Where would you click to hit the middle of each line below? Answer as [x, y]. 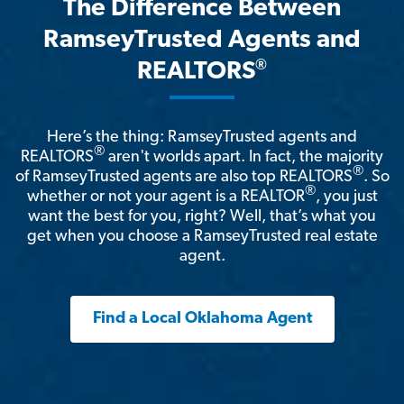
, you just [346, 197]
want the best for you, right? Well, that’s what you [202, 217]
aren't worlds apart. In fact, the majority [244, 158]
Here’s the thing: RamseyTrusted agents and [202, 138]
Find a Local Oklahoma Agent [202, 319]
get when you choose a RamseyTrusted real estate [202, 237]
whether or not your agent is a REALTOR [165, 197]
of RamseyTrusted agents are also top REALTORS [184, 178]
